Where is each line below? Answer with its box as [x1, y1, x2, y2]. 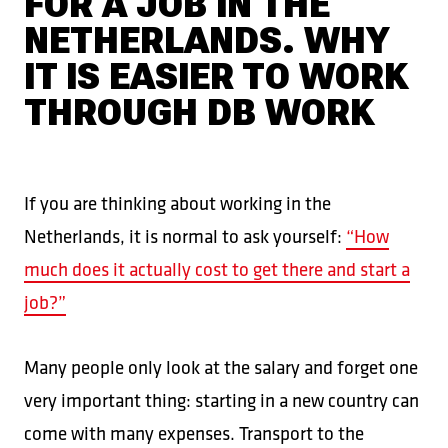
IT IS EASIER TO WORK [24, 56, 408, 98]
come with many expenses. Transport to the [24, 421, 364, 445]
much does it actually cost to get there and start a [24, 257, 410, 281]
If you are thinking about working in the [24, 191, 331, 215]
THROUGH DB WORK [24, 92, 374, 134]
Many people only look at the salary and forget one [24, 355, 418, 379]
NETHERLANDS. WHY [24, 20, 389, 62]
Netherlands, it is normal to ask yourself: [24, 224, 346, 248]
